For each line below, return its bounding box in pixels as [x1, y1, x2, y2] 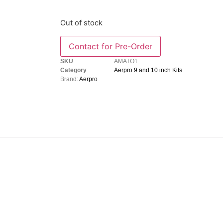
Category [60, 66, 87, 74]
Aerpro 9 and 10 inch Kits [113, 66, 182, 74]
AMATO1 [113, 57, 138, 65]
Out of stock [60, 18, 103, 28]
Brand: [60, 75, 79, 83]
